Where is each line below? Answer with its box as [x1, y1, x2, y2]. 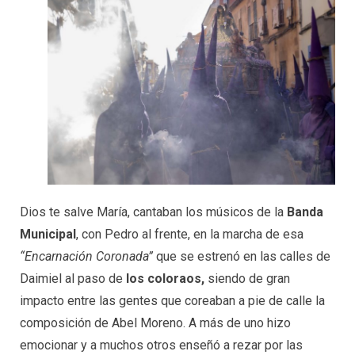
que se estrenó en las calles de [153, 248, 330, 264]
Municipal [20, 226, 76, 242]
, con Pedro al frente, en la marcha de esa [76, 226, 303, 242]
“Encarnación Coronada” [20, 248, 153, 264]
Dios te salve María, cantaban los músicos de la [20, 204, 287, 219]
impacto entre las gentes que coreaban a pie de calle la [20, 292, 325, 308]
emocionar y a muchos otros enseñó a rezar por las [20, 337, 303, 353]
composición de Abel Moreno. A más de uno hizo [20, 315, 291, 330]
